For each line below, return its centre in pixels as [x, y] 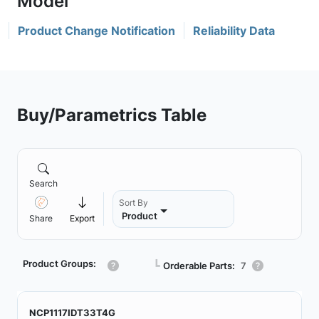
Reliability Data [234, 31]
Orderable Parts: [199, 265]
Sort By [134, 203]
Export [82, 218]
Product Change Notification [96, 31]
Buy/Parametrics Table [112, 115]
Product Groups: [59, 263]
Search [43, 183]
